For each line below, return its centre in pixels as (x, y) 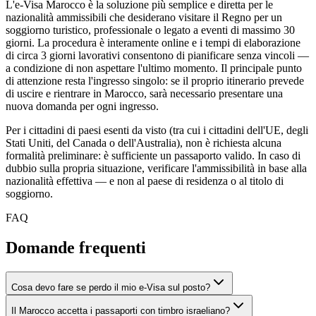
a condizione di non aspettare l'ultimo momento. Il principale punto (154, 68)
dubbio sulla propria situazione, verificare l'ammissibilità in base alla (156, 169)
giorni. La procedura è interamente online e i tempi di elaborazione (153, 43)
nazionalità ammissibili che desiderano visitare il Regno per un (144, 18)
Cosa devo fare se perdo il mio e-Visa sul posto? (111, 288)
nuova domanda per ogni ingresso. (82, 107)
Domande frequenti (76, 248)
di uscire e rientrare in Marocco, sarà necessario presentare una (144, 94)
